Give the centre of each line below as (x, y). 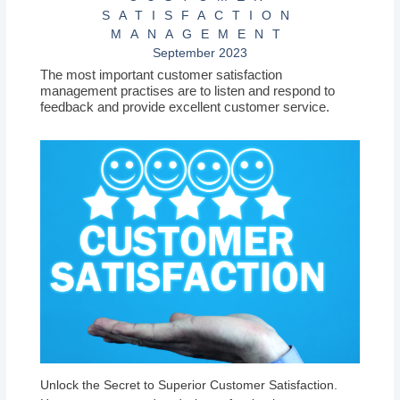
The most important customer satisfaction (162, 74)
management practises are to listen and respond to (188, 90)
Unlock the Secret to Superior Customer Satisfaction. (189, 385)
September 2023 (200, 53)
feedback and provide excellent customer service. (185, 106)
